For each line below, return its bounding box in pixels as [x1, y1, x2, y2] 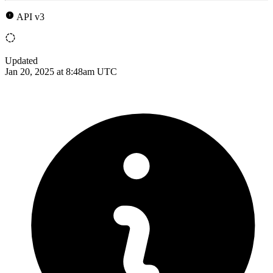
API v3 [16, 11, 44, 22]
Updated [5, 55, 38, 66]
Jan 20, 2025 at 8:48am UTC [5, 66, 117, 77]
